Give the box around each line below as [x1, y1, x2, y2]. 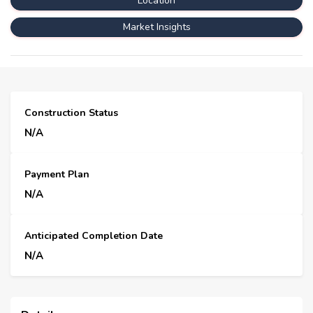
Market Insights [122, 20, 191, 34]
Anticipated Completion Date [24, 228, 163, 242]
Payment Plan [24, 167, 89, 181]
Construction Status [24, 105, 118, 119]
